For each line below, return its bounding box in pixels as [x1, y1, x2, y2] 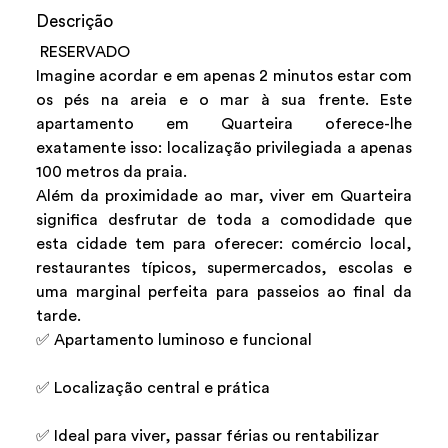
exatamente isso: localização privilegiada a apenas [36, 140, 412, 157]
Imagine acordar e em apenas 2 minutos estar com [36, 68, 412, 85]
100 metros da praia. [36, 164, 187, 181]
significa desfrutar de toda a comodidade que [36, 212, 412, 229]
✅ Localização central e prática [36, 380, 270, 397]
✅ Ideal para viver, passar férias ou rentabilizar [36, 428, 379, 445]
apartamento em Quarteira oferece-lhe [36, 116, 412, 133]
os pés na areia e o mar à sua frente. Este [36, 92, 412, 109]
